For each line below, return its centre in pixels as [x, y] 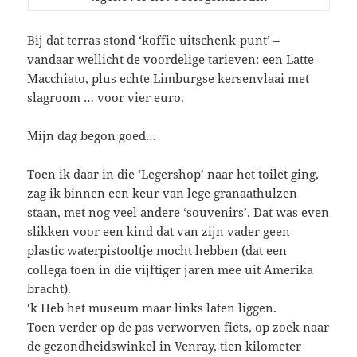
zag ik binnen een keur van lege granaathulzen [163, 192]
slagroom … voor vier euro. [106, 97]
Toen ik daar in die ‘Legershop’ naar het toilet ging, [173, 173]
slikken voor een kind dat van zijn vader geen [159, 231]
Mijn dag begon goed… [92, 135]
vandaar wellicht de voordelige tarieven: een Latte [171, 59]
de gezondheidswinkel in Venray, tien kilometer [165, 345]
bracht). [49, 288]
